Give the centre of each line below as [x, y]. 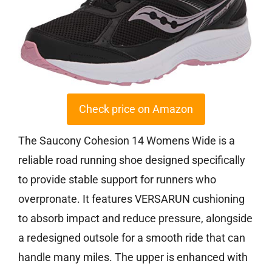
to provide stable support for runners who [117, 180]
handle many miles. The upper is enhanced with [133, 257]
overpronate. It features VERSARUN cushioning [131, 199]
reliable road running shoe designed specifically [132, 160]
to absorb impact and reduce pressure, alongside [135, 219]
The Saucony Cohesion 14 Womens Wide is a [127, 141]
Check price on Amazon [136, 109]
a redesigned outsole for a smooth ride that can [132, 238]
